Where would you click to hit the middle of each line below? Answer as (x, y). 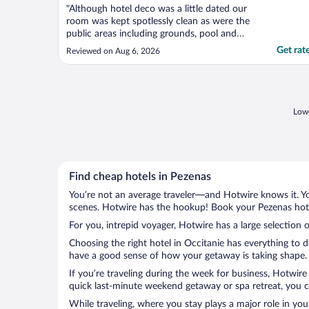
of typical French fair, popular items (141, 71)
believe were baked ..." (112, 96)
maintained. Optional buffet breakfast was (156, 59)
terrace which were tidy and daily (137, 47)
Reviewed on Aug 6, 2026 (113, 51)
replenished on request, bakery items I (147, 84)
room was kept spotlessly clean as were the (158, 22)
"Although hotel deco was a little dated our (157, 9)
